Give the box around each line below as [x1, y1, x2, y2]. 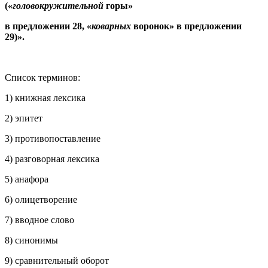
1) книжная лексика [5, 92, 86, 103]
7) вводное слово [5, 214, 74, 225]
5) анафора [5, 173, 48, 184]
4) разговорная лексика [5, 153, 99, 164]
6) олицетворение [5, 194, 77, 205]
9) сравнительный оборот [5, 255, 109, 266]
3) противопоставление [5, 133, 100, 144]
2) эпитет [5, 112, 42, 123]
